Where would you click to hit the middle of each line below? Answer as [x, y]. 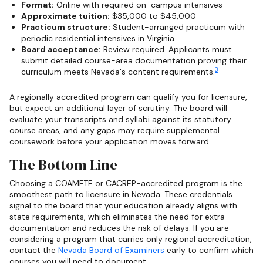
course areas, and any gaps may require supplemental [114, 131]
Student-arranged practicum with [178, 27]
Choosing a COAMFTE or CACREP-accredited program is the [126, 183]
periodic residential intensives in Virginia [98, 38]
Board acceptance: [61, 50]
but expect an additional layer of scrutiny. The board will [118, 108]
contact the [34, 250]
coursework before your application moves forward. [110, 142]
